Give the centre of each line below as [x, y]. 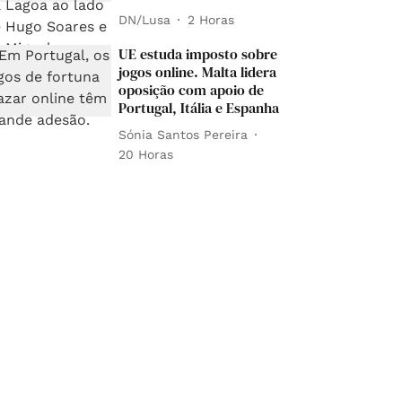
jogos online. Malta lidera [198, 72]
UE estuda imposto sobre [198, 54]
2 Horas [211, 19]
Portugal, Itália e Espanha [199, 108]
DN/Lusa [145, 19]
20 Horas [146, 155]
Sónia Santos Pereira [184, 134]
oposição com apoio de [192, 90]
